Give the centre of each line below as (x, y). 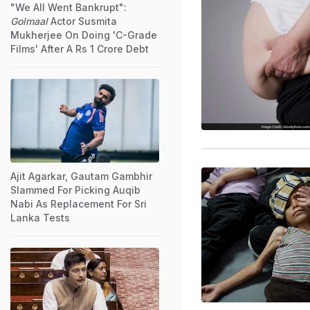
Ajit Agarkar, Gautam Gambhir (81, 176)
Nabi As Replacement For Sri (79, 203)
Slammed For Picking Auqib (75, 190)
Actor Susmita (82, 21)
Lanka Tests (40, 217)
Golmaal (29, 21)
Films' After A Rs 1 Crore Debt (80, 48)
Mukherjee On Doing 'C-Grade (84, 35)
